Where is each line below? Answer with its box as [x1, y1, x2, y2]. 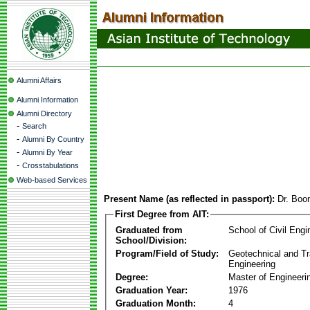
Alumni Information [17, 95, 78, 104]
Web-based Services [17, 176, 87, 184]
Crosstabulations [22, 161, 79, 170]
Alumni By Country [22, 135, 84, 143]
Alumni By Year [22, 148, 73, 156]
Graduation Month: [116, 298, 196, 309]
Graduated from [116, 224, 183, 235]
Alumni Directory [17, 109, 72, 118]
